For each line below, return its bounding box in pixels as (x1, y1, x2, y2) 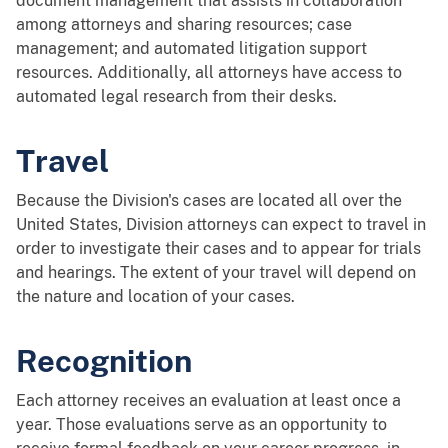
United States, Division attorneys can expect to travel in (16, 214, 426, 234)
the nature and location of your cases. (16, 286, 295, 306)
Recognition (16, 341, 192, 379)
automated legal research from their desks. (16, 86, 337, 106)
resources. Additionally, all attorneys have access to (16, 62, 402, 82)
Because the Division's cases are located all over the (16, 190, 402, 210)
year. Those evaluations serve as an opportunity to (16, 414, 387, 434)
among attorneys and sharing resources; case (16, 14, 352, 34)
